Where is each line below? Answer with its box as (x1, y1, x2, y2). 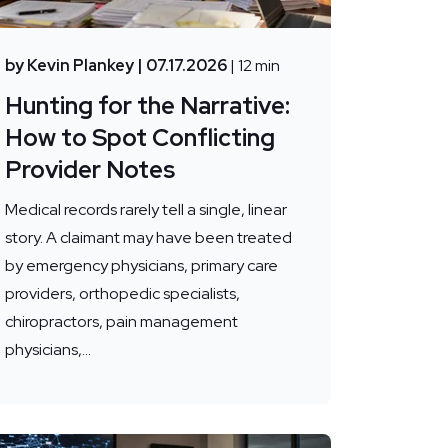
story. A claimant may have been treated (4, 227, 292, 249)
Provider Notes (4, 154, 175, 186)
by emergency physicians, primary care (4, 255, 278, 277)
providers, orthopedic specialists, (4, 283, 240, 305)
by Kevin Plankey (4, 55, 134, 77)
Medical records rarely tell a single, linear (4, 199, 287, 221)
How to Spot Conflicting (4, 122, 275, 154)
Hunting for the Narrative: (4, 90, 290, 122)
